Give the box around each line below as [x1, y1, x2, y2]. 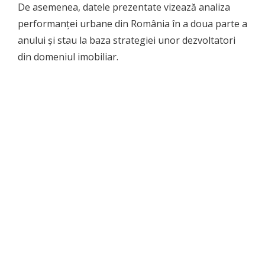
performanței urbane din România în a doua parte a [18, 17, 247, 31]
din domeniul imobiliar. [18, 50, 123, 64]
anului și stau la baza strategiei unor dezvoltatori [18, 34, 235, 47]
